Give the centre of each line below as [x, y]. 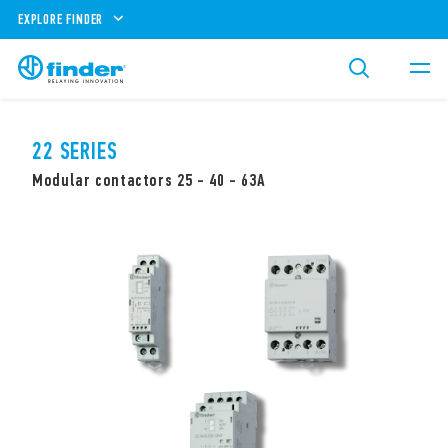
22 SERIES [75, 151]
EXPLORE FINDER [61, 19]
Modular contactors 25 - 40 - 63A [149, 180]
